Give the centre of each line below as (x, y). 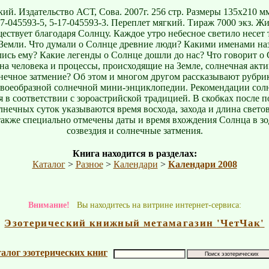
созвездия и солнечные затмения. (134, 130)
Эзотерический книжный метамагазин (110, 223)
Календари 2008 (202, 164)
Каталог (49, 164)
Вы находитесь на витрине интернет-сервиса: (155, 205)
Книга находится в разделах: (134, 153)
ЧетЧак (241, 223)
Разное (89, 164)
